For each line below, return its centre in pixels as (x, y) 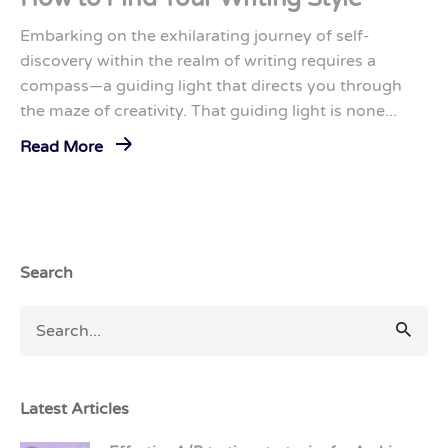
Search (46, 273)
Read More (63, 147)
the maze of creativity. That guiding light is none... (208, 111)
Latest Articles (74, 409)
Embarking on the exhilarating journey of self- (195, 36)
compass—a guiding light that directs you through (211, 86)
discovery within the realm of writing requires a (198, 61)
